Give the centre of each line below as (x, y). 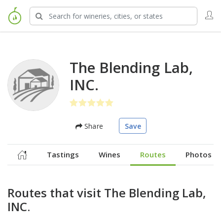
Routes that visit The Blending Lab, (107, 193)
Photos (199, 154)
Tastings (63, 154)
